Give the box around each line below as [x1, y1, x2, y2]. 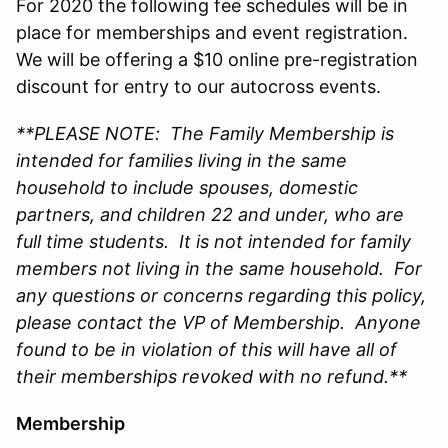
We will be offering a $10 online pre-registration [16, 48, 418, 70]
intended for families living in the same [16, 149, 347, 171]
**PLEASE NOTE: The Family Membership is [16, 122, 394, 144]
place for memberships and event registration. [16, 21, 413, 43]
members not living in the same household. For [16, 257, 422, 279]
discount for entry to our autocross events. [16, 75, 381, 97]
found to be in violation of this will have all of [16, 338, 397, 360]
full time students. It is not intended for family [16, 230, 411, 252]
